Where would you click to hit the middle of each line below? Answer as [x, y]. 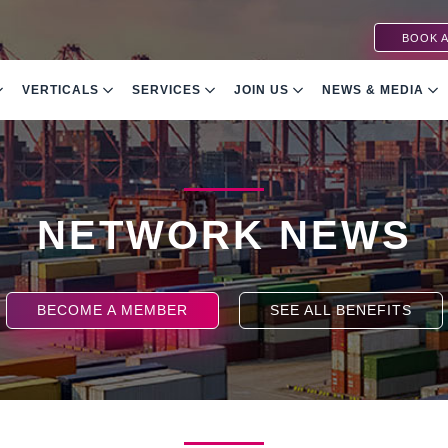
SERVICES [169, 90]
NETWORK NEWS [224, 235]
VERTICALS [63, 90]
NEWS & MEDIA [375, 90]
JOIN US [264, 90]
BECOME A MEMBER [112, 310]
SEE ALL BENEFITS [340, 310]
